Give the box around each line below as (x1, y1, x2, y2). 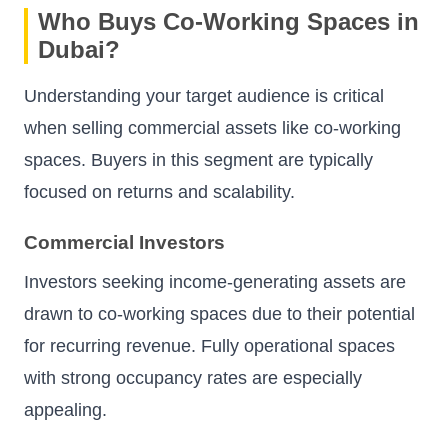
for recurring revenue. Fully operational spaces (24, 336, 395, 357)
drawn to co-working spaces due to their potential (24, 304, 415, 325)
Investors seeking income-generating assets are (24, 272, 406, 293)
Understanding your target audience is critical (24, 86, 384, 107)
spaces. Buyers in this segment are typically (24, 150, 373, 171)
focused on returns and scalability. (24, 182, 295, 203)
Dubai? (38, 36, 120, 64)
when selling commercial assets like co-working (24, 118, 401, 139)
